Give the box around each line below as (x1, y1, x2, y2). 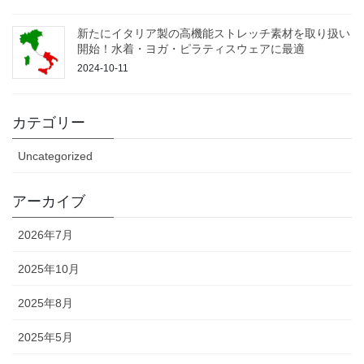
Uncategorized (18, 149, 93, 162)
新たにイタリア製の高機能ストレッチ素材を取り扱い (77, 26, 350, 40)
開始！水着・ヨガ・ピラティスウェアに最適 (77, 41, 305, 55)
